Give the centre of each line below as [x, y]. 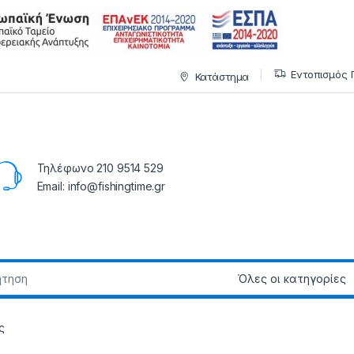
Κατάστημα [222, 76]
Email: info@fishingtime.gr [101, 186]
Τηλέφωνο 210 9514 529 [100, 168]
